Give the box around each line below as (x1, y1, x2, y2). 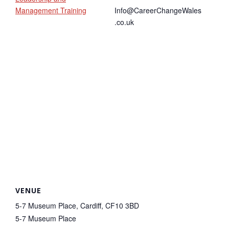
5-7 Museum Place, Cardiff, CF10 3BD (15, 200, 139, 211)
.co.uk (114, 16, 134, 27)
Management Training (15, 5, 86, 15)
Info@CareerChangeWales (114, 5, 201, 15)
